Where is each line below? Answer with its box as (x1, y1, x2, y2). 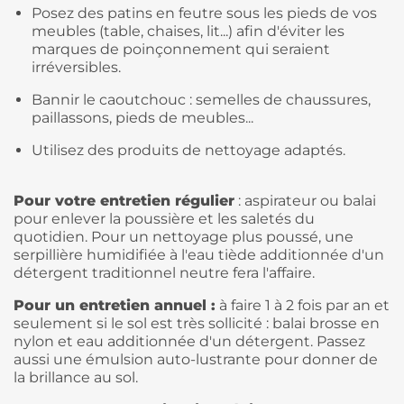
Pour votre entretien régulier (14, 192, 234, 210)
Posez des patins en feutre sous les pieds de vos (32, 5, 377, 23)
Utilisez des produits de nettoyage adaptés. (32, 142, 349, 160)
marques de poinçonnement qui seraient (32, 41, 330, 59)
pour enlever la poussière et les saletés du (14, 210, 315, 228)
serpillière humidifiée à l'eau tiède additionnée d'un (14, 246, 384, 264)
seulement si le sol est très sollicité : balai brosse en (14, 315, 380, 333)
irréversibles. (32, 59, 121, 77)
